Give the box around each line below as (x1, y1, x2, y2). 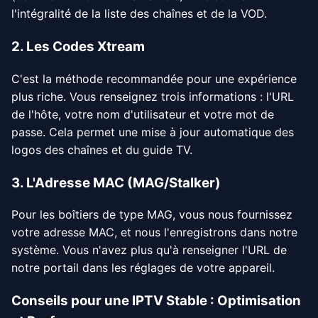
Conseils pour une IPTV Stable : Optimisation (11, 292, 301, 309)
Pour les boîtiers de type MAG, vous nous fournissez (11, 207, 292, 222)
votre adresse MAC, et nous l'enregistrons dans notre (11, 225, 297, 240)
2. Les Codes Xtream (11, 38, 145, 55)
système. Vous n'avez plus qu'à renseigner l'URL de (11, 243, 287, 258)
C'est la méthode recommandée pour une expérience (11, 71, 297, 86)
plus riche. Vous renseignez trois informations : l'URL (11, 89, 294, 104)
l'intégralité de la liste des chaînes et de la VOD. (11, 6, 267, 21)
